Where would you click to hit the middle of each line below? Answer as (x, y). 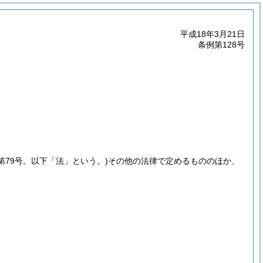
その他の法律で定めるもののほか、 (174, 161)
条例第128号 (221, 45)
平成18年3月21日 (213, 34)
